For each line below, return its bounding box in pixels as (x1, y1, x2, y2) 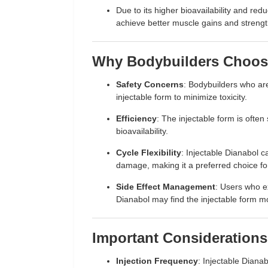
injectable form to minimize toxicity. (116, 92, 247, 102)
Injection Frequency (116, 256, 198, 266)
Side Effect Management (116, 182, 215, 191)
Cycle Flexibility (116, 148, 181, 157)
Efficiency (116, 114, 157, 123)
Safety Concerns (116, 80, 184, 89)
